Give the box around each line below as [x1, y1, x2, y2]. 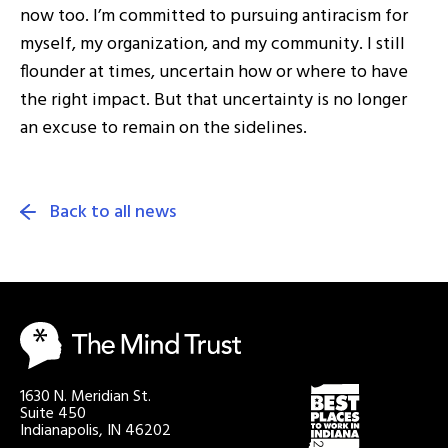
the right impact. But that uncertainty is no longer [20, 86, 407, 115]
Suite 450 [20, 400, 86, 427]
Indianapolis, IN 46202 [20, 417, 171, 444]
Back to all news [50, 198, 176, 227]
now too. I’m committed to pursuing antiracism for [20, 2, 408, 31]
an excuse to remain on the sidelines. [20, 114, 307, 143]
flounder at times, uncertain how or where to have [20, 58, 408, 87]
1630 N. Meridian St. [20, 383, 151, 410]
